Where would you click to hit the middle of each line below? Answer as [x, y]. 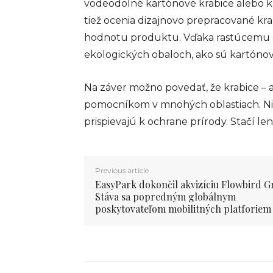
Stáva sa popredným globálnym [165, 196]
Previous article [122, 170]
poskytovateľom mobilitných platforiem [183, 208]
